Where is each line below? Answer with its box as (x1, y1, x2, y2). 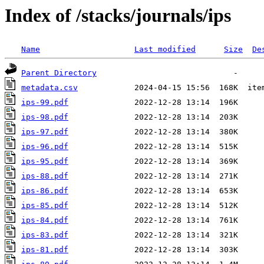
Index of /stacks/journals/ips (5, 5, 231, 26)
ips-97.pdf (21, 127, 68, 137)
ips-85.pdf (21, 201, 68, 210)
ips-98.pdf (21, 113, 68, 122)
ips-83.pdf (21, 230, 68, 240)
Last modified (134, 45, 196, 54)
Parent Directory (21, 68, 97, 78)
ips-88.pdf (21, 171, 68, 181)
